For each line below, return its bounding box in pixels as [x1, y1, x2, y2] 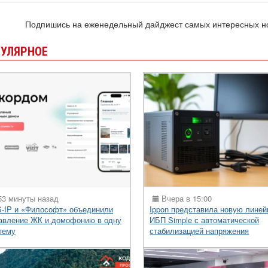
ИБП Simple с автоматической [150, 214, 260, 226]
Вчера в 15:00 [159, 192, 212, 204]
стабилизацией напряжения [150, 224, 249, 236]
